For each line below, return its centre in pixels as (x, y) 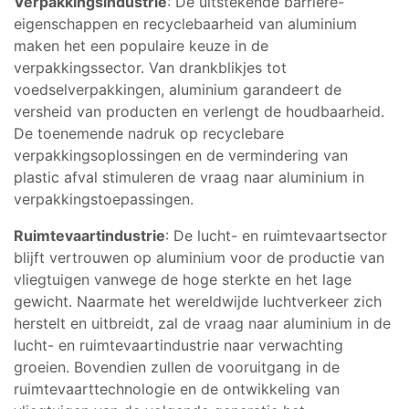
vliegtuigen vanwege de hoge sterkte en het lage (183, 279)
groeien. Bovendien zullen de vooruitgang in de (177, 367)
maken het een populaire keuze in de (141, 45)
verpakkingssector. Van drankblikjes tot (150, 67)
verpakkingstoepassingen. (104, 199)
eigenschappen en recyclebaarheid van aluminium (185, 23)
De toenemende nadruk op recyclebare (149, 133)
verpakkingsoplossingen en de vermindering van (181, 155)
